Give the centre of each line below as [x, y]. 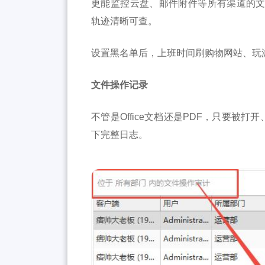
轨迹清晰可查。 [125, 21]
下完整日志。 [120, 135]
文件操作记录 [120, 85]
